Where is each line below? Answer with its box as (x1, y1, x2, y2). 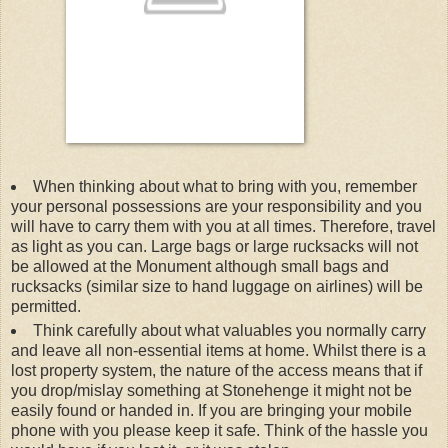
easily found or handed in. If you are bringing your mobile (11, 401, 412, 419)
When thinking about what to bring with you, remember (32, 177, 417, 195)
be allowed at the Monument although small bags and (11, 257, 389, 275)
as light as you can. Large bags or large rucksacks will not (11, 237, 418, 255)
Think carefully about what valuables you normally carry (32, 321, 426, 339)
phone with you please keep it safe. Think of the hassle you (11, 421, 428, 439)
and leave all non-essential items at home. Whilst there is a (11, 341, 426, 359)
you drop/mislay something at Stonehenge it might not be (11, 381, 412, 399)
